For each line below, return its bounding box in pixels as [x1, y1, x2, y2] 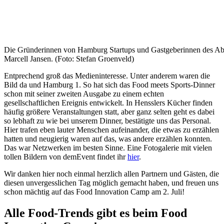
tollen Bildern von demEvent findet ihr [4, 152, 127, 161]
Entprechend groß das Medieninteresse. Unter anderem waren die [4, 71, 210, 80]
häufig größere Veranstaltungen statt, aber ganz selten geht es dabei [4, 107, 214, 116]
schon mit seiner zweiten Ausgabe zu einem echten [4, 89, 164, 98]
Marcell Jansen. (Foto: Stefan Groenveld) [4, 54, 134, 63]
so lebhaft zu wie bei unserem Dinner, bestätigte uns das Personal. [4, 116, 211, 125]
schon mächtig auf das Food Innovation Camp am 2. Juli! [4, 187, 184, 196]
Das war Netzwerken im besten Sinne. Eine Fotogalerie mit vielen [4, 143, 212, 152]
